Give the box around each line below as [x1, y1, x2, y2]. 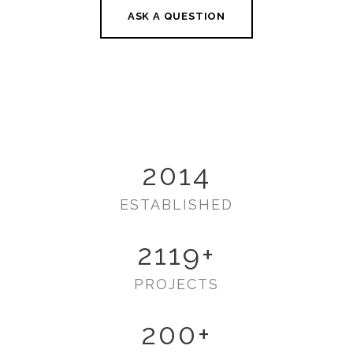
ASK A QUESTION [127, 9, 226, 22]
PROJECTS [134, 275, 219, 292]
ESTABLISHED [120, 195, 233, 213]
